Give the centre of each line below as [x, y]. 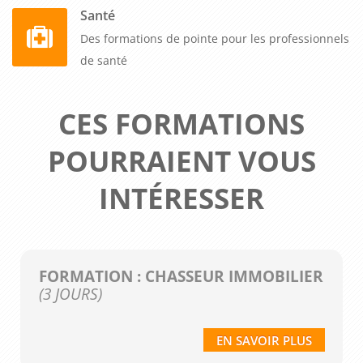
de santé [104, 60]
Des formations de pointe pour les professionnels [215, 38]
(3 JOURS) [70, 294]
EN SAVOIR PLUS [264, 341]
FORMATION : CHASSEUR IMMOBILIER [181, 276]
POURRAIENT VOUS [181, 160]
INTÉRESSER [181, 198]
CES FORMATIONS [181, 123]
